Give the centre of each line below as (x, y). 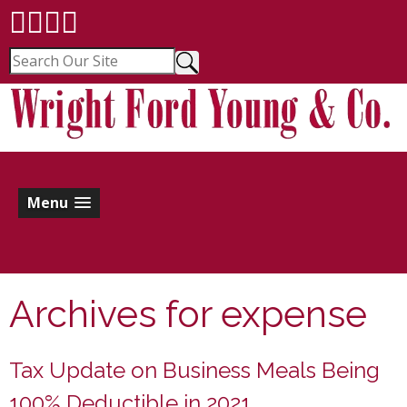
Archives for (115, 313)
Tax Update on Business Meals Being (194, 370)
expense (294, 313)
